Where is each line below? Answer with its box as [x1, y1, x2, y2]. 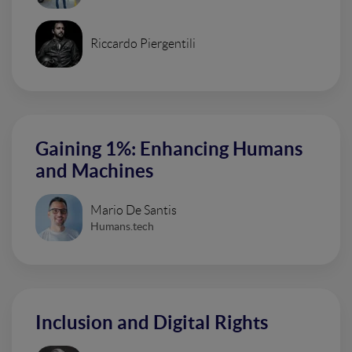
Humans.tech [90, 219, 154, 233]
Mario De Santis [90, 203, 177, 217]
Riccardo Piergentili [90, 37, 196, 50]
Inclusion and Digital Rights [35, 312, 268, 333]
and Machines [35, 160, 153, 181]
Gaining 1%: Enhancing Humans [35, 138, 302, 159]
